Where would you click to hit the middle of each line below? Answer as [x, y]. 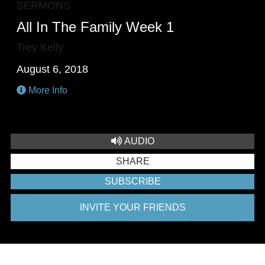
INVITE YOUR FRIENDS [132, 207]
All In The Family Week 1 [96, 27]
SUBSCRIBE [132, 181]
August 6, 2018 [53, 69]
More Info [47, 90]
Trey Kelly [40, 47]
